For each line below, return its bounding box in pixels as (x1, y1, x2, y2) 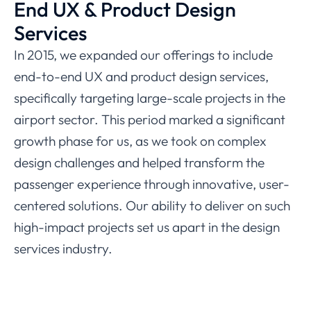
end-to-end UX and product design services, (14, 67, 269, 85)
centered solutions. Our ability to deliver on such (14, 196, 290, 214)
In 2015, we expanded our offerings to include (14, 46, 273, 63)
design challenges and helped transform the (14, 153, 264, 171)
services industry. (14, 239, 112, 257)
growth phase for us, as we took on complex (14, 132, 267, 149)
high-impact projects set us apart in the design (14, 218, 280, 235)
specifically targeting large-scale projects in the (14, 89, 285, 106)
